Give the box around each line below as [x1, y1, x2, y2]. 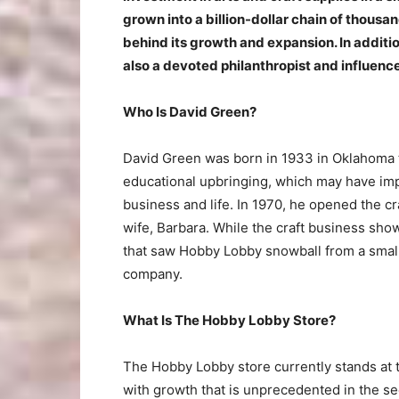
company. [123, 265, 183, 282]
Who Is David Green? [123, 103, 256, 120]
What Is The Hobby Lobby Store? [123, 312, 336, 329]
